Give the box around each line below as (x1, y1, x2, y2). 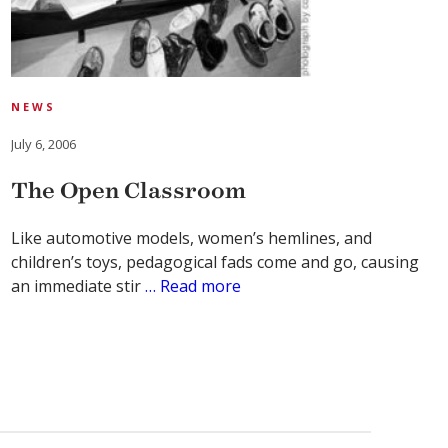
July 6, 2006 (10, 135, 76, 154)
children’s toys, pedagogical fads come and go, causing (10, 251, 419, 274)
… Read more (140, 275, 241, 298)
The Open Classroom (10, 177, 246, 205)
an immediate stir (10, 275, 141, 298)
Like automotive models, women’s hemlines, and (10, 227, 372, 250)
